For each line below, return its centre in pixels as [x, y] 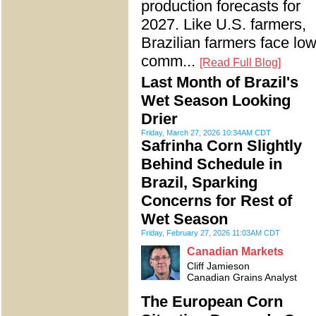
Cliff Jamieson [218, 266]
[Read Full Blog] [240, 62]
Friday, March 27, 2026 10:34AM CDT [206, 132]
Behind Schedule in [212, 164]
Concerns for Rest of [217, 200]
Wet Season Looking [216, 100]
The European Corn [212, 301]
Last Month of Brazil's [220, 82]
